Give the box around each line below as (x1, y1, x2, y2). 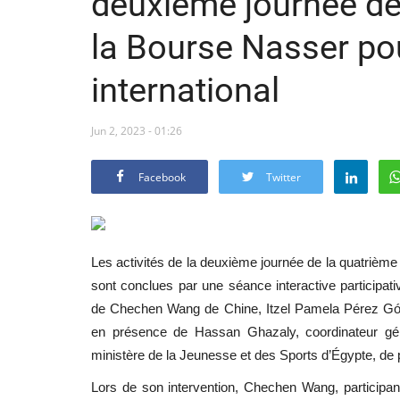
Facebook (138, 169, 186, 185)
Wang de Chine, (167, 300, 262, 316)
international (91, 70, 279, 110)
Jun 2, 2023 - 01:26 (91, 122, 182, 138)
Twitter (266, 169, 301, 185)
